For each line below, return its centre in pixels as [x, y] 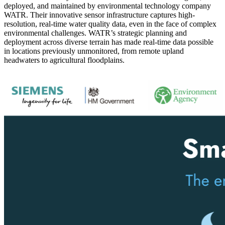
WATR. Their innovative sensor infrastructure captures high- [99, 15]
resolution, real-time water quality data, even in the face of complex [110, 24]
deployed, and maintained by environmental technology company [107, 6]
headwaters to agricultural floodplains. [64, 60]
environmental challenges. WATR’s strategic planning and [95, 33]
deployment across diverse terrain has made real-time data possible [109, 42]
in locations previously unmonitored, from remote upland [94, 51]
